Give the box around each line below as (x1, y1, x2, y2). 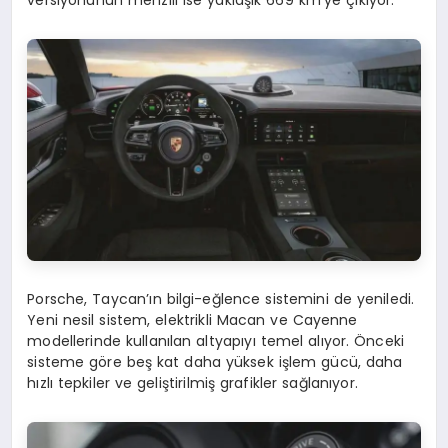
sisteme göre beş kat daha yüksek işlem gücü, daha (27, 351, 403, 372)
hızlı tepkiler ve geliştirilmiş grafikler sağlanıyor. (27, 372, 358, 393)
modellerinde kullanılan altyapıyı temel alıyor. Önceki (27, 330, 405, 351)
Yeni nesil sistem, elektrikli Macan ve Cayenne (27, 309, 358, 330)
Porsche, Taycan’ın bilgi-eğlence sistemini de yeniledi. (27, 288, 415, 309)
